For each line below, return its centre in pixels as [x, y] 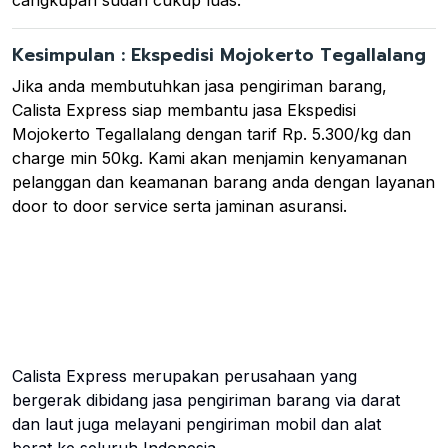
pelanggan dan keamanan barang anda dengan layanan [223, 181]
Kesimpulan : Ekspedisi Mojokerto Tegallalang [219, 54]
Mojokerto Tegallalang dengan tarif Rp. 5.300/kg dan [211, 133]
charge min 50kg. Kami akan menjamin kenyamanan [209, 157]
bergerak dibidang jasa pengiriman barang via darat [206, 399]
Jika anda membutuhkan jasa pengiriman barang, [199, 85]
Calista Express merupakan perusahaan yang [184, 375]
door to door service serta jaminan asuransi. [179, 205]
